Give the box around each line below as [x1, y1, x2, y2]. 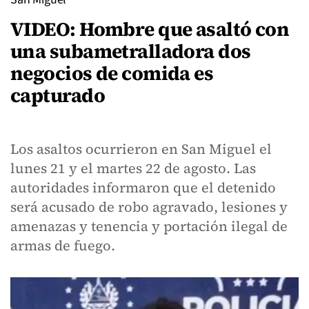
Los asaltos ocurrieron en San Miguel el [10, 139, 272, 159]
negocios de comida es [10, 60, 214, 86]
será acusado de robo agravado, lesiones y [10, 197, 288, 217]
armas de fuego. [10, 236, 115, 255]
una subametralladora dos [10, 38, 251, 64]
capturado [10, 82, 105, 108]
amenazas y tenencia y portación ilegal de [10, 217, 288, 236]
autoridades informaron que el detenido [10, 178, 276, 197]
